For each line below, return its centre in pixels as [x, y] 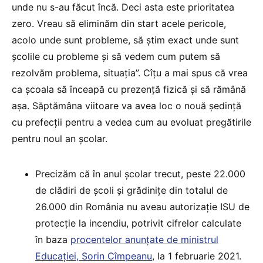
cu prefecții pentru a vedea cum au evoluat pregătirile [131, 122]
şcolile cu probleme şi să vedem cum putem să [116, 56]
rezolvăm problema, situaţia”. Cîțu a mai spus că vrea [130, 73]
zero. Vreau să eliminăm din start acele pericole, [119, 23]
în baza [53, 239]
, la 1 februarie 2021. [197, 256]
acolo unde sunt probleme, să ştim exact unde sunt [125, 40]
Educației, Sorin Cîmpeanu [94, 256]
